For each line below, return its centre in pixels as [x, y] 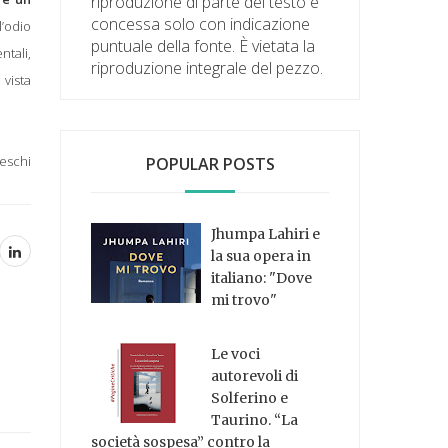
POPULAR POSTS [210, 163]
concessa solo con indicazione [201, 23]
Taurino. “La [255, 420]
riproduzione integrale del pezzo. [207, 67]
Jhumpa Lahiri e [266, 233]
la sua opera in [261, 255]
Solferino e [250, 398]
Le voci [236, 354]
